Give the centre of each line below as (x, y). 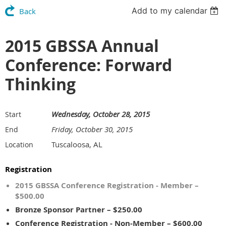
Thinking (40, 84)
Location (19, 144)
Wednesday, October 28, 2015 (101, 114)
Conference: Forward (89, 65)
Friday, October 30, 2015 (92, 129)
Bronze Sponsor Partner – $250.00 (79, 209)
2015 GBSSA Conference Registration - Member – (107, 185)
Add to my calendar (170, 10)
